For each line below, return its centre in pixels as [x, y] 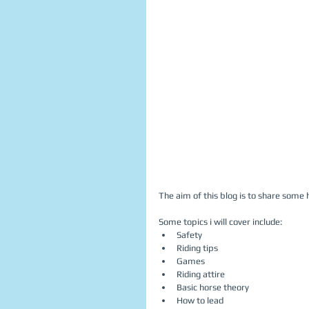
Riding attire [203, 274]
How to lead [202, 300]
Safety [191, 235]
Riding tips [199, 248]
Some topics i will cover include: [222, 221]
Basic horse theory [215, 287]
